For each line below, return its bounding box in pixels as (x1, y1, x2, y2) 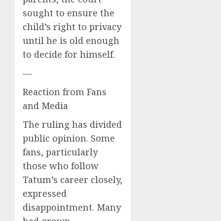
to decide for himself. (23, 48, 115, 60)
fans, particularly (23, 146, 98, 158)
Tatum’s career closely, (23, 173, 122, 185)
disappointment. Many (23, 201, 121, 213)
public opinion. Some (23, 132, 115, 144)
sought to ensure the (23, 6, 114, 19)
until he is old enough (23, 34, 119, 46)
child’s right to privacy (23, 20, 121, 33)
